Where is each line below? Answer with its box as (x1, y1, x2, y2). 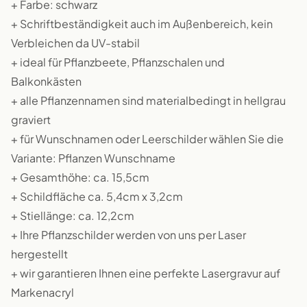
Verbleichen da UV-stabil (11, 36, 140, 50)
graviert (11, 112, 51, 127)
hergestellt (11, 247, 68, 261)
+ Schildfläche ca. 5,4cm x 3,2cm (11, 189, 183, 204)
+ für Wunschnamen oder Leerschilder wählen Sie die (11, 132, 284, 146)
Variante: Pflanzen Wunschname (11, 151, 175, 165)
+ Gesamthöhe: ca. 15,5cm (11, 170, 149, 184)
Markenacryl (11, 285, 74, 299)
